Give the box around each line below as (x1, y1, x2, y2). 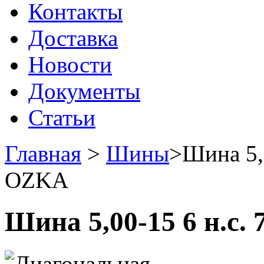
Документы (28, 78, 140, 104)
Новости (28, 52, 112, 77)
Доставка (28, 25, 118, 51)
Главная (5, 141, 81, 166)
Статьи (28, 105, 95, 130)
